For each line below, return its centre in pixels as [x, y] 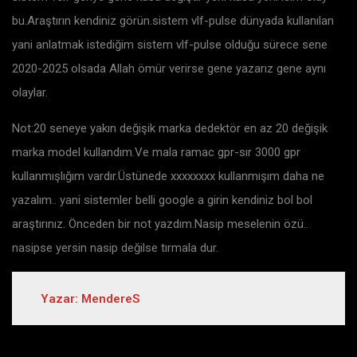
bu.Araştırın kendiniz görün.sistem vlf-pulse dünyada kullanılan [173, 20]
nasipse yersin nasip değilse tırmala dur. [115, 247]
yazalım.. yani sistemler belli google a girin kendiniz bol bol [162, 200]
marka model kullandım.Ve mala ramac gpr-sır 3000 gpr [156, 152]
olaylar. [30, 92]
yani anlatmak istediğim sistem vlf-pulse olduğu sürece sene [170, 44]
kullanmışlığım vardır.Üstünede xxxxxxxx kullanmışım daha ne [168, 176]
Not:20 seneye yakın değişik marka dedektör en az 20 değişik [170, 128]
